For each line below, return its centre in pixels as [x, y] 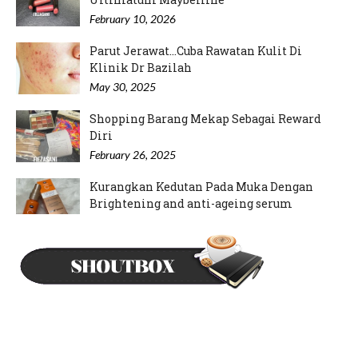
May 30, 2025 [123, 87]
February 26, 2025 [133, 155]
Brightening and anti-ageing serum [191, 204]
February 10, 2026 [133, 19]
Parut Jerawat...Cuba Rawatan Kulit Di [196, 51]
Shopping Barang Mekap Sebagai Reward [205, 119]
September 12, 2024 [136, 223]
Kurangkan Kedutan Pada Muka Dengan [201, 187]
